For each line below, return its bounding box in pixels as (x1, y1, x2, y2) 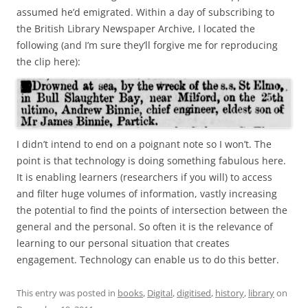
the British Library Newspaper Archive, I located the (16, 22, 255, 36)
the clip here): (16, 55, 80, 69)
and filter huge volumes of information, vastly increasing (16, 187, 277, 201)
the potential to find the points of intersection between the (16, 203, 287, 217)
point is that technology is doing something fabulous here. (16, 154, 286, 168)
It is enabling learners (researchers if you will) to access (16, 170, 272, 184)
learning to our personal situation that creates (16, 236, 230, 250)
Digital (147, 287, 173, 300)
